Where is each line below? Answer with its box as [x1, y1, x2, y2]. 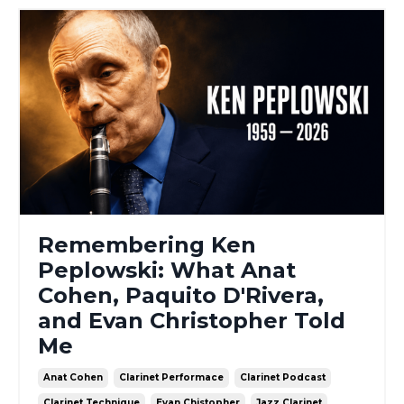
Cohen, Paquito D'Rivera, [38, 282, 324, 309]
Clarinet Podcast [240, 372, 326, 384]
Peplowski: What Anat [38, 257, 296, 284]
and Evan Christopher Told [38, 308, 345, 335]
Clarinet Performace [119, 372, 224, 384]
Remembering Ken [38, 232, 256, 259]
